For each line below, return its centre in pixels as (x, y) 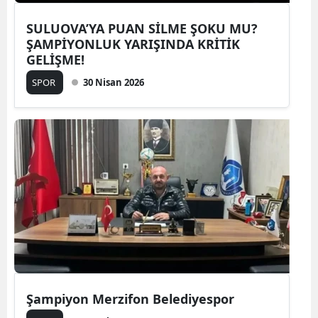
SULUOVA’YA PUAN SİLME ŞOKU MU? (142, 28)
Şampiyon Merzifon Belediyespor (130, 298)
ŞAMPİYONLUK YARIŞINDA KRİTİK (133, 44)
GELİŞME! (55, 59)
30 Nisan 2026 (114, 82)
